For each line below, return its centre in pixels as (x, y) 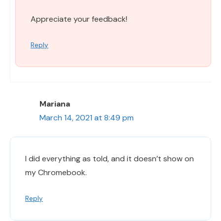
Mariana (55, 104)
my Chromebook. (56, 172)
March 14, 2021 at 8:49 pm (87, 117)
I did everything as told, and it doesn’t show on (110, 158)
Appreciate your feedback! (79, 19)
